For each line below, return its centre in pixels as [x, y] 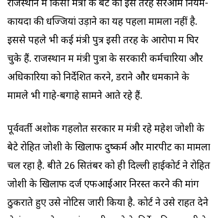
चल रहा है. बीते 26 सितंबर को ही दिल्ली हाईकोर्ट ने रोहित [109, 167]
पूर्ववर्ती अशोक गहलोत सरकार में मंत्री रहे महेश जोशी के [106, 130]
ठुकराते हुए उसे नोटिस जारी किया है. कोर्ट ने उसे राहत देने [108, 204]
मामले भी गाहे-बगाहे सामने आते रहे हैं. [77, 97]
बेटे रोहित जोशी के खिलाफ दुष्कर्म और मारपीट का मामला [109, 148]
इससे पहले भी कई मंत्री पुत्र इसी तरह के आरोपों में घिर [103, 41]
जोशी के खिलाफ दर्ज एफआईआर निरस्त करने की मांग [103, 185]
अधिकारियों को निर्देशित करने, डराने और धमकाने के [98, 78]
